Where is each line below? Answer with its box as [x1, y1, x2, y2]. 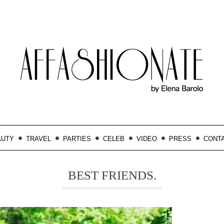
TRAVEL [26, 135, 51, 142]
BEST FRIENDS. [67, 168, 156, 182]
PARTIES [63, 135, 91, 142]
